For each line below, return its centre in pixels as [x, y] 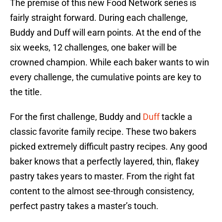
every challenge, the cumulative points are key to [106, 77]
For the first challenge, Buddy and [76, 117]
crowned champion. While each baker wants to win [110, 62]
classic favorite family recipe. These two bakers [103, 132]
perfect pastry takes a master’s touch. [84, 206]
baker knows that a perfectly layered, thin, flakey [105, 162]
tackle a [176, 117]
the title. [26, 92]
